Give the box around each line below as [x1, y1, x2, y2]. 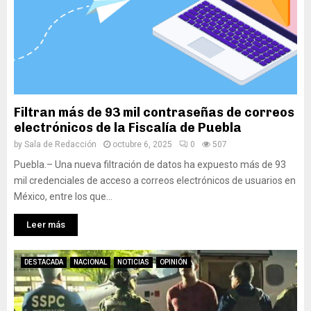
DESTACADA [24, 258, 63, 266]
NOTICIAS [117, 258, 149, 266]
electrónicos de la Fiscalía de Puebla [14, 120, 242, 135]
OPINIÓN [160, 258, 187, 266]
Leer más [26, 219, 65, 230]
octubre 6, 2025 [112, 140, 172, 149]
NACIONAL [74, 258, 107, 266]
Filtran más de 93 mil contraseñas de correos [14, 105, 294, 120]
